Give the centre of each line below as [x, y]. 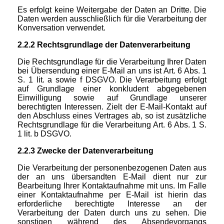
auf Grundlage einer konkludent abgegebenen [112, 89]
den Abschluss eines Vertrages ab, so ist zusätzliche [112, 116]
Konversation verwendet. [61, 28]
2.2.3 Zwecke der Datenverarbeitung [85, 151]
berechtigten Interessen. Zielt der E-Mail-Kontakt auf [112, 107]
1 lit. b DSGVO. [44, 134]
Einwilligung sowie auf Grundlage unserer [112, 98]
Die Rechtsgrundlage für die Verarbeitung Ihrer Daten [112, 62]
